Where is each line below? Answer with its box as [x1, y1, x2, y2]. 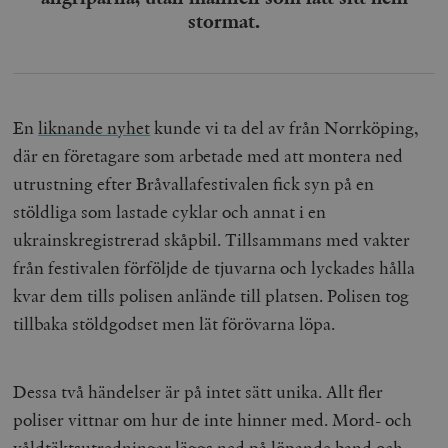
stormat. [188, 7, 260, 34]
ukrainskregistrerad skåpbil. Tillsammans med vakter [13, 227, 411, 251]
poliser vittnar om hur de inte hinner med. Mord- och [13, 407, 413, 431]
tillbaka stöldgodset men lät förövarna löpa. [13, 311, 340, 335]
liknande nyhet [38, 115, 151, 139]
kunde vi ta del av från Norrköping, [150, 115, 419, 139]
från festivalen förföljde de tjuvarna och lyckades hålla [13, 255, 416, 279]
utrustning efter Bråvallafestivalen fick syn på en [13, 171, 375, 195]
